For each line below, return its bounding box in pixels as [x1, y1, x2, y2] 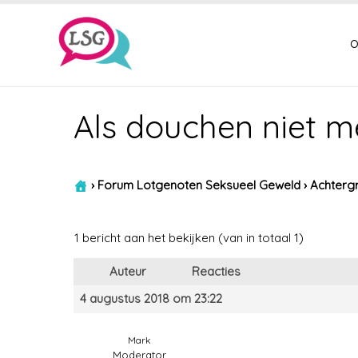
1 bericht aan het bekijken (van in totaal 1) [74, 230, 304, 245]
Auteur [109, 264, 146, 279]
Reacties [192, 264, 241, 279]
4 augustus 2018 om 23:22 [80, 291, 222, 306]
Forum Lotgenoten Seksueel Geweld [97, 177, 300, 193]
